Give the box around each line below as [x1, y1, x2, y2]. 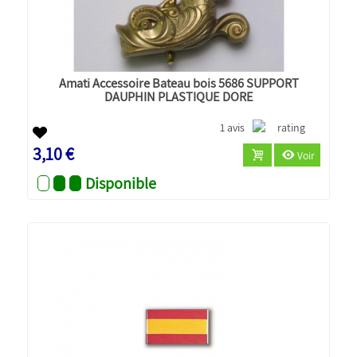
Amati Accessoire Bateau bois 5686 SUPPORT [58, 73, 299, 92]
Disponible [85, 172, 157, 194]
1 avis [220, 120, 245, 135]
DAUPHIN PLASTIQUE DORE [104, 87, 253, 105]
